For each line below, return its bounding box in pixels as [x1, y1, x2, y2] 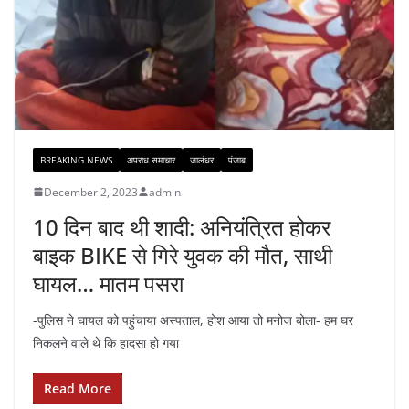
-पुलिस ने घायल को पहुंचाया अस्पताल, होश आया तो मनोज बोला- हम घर [33, 310, 353, 329]
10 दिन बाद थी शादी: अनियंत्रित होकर [33, 211, 330, 242]
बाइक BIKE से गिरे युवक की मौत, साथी [33, 239, 332, 270]
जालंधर [190, 152, 214, 166]
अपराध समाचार [127, 152, 175, 166]
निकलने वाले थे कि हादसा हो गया [33, 333, 179, 351]
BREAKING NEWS [40, 152, 112, 166]
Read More [44, 379, 111, 397]
